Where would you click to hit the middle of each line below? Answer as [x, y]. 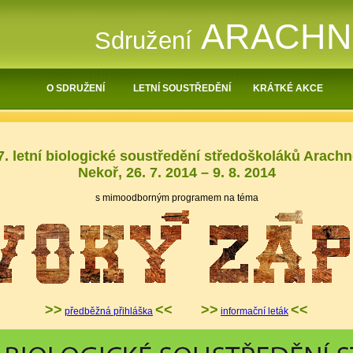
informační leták [255, 311]
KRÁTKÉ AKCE [288, 88]
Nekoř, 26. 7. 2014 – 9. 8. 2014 [176, 173]
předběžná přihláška [109, 311]
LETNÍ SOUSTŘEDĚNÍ [182, 88]
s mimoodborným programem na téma [176, 198]
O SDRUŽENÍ [75, 88]
